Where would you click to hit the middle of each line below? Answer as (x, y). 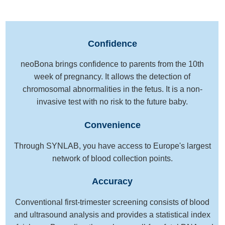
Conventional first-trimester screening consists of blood (113, 202)
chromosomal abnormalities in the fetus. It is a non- (112, 89)
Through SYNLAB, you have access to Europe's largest (112, 146)
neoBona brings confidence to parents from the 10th (113, 64)
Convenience (112, 125)
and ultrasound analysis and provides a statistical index (113, 214)
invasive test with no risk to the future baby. (113, 102)
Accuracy (113, 182)
